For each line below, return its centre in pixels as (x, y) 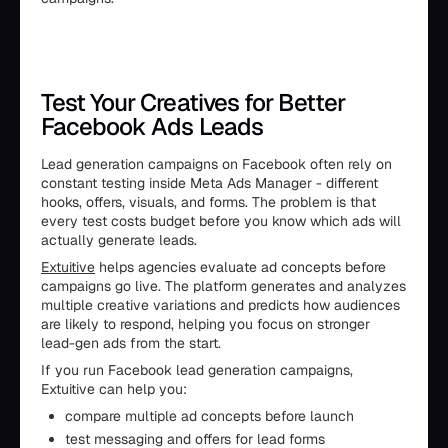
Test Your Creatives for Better (193, 102)
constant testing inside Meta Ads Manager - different (209, 183)
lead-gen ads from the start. (131, 343)
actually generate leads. (119, 240)
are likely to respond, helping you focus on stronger (205, 324)
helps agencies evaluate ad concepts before (240, 267)
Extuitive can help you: (114, 389)
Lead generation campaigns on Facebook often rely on (216, 164)
